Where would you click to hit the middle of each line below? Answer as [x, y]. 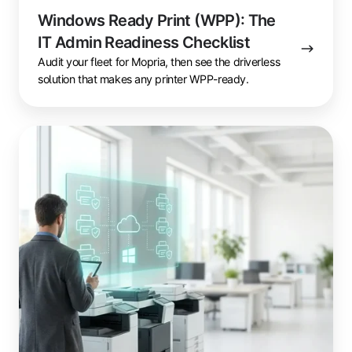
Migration [46, 230]
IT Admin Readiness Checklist [144, 43]
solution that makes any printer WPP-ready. [143, 79]
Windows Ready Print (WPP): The [157, 21]
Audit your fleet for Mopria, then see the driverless [159, 62]
